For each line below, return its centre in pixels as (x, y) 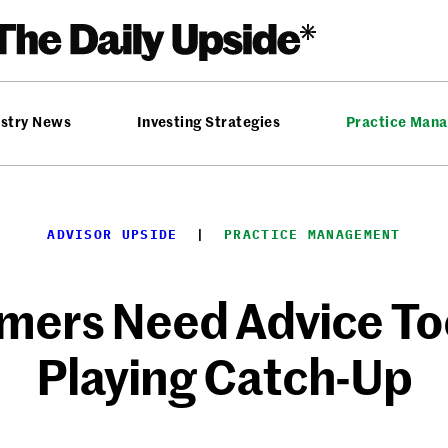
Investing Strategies (208, 121)
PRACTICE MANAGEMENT (312, 234)
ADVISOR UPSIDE (112, 234)
